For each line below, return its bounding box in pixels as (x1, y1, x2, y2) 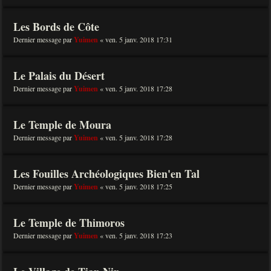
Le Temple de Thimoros (13, 215, 125, 230)
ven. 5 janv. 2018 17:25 (105, 181, 172, 191)
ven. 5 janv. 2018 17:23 (105, 230, 172, 240)
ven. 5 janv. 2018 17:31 (105, 34, 172, 44)
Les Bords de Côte (13, 19, 99, 34)
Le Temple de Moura (13, 117, 111, 132)
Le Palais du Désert (13, 68, 105, 83)
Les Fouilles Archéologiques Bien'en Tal (13, 166, 200, 181)
